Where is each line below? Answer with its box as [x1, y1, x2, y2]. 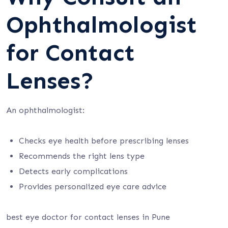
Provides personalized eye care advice [19, 182, 166, 191]
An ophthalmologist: [6, 105, 84, 115]
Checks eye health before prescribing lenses [19, 136, 189, 146]
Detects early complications [19, 166, 128, 176]
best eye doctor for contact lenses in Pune [6, 212, 170, 222]
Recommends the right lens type [19, 151, 145, 161]
